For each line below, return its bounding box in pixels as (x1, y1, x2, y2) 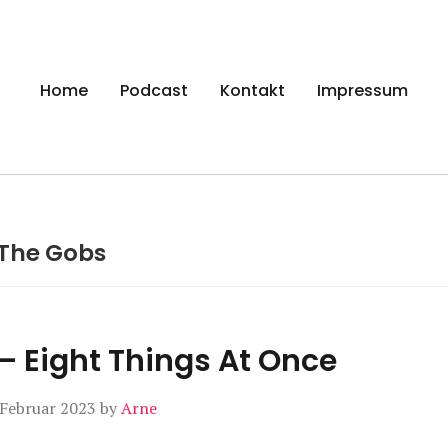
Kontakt (220, 78, 285, 102)
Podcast (120, 78, 188, 102)
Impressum (317, 78, 408, 102)
